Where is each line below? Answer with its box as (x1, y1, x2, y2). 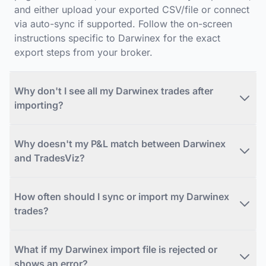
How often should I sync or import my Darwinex (14, 191, 229, 203)
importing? (14, 99, 64, 112)
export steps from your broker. (14, 46, 153, 59)
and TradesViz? (14, 152, 85, 164)
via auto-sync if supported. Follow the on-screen (14, 18, 232, 30)
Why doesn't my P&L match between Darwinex (14, 138, 226, 150)
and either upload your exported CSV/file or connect (14, 4, 249, 16)
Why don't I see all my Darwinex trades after (14, 85, 213, 97)
